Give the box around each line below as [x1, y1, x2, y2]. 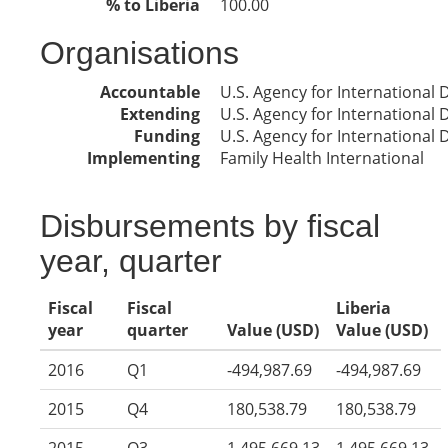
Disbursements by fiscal [40, 208, 380, 244]
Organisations [40, 35, 239, 71]
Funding [134, 125, 200, 147]
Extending [120, 103, 200, 125]
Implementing [87, 147, 200, 169]
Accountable [100, 81, 200, 103]
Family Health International [220, 147, 424, 169]
